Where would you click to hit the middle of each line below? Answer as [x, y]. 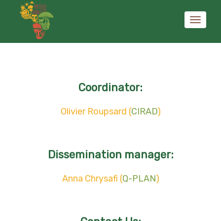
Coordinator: [110, 87]
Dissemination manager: [110, 154]
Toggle [205, 37]
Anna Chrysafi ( [92, 178]
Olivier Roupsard [93, 111]
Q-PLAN [139, 178]
